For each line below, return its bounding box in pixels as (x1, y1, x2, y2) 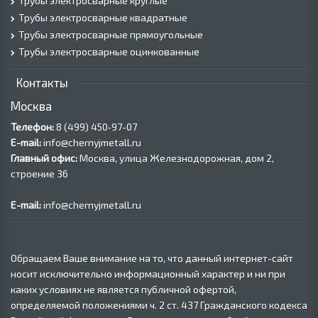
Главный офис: (11, 152, 77, 164)
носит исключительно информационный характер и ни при (11, 268, 285, 280)
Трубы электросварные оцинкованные (18, 45, 199, 57)
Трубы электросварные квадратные (18, 11, 187, 23)
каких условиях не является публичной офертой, (11, 283, 236, 295)
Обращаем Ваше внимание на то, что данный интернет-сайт (11, 252, 293, 264)
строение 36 (11, 168, 68, 180)
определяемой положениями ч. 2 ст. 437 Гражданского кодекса (11, 299, 307, 311)
